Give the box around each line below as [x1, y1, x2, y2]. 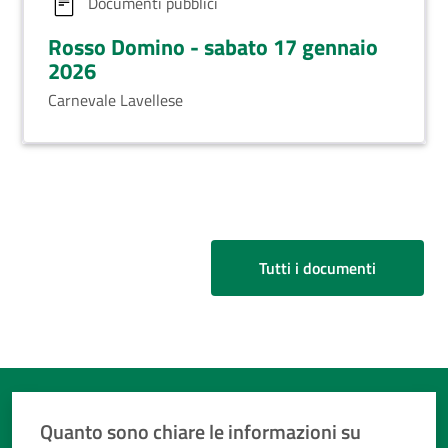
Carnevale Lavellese [48, 88, 183, 112]
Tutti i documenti [259, 256, 376, 280]
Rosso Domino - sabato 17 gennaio [48, 30, 378, 63]
